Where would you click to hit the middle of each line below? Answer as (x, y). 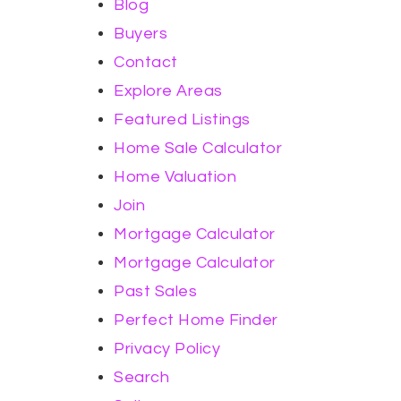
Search (141, 377)
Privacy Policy (167, 349)
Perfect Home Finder (196, 320)
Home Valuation (175, 177)
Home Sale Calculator (198, 148)
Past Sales (155, 291)
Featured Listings (182, 119)
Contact (146, 62)
